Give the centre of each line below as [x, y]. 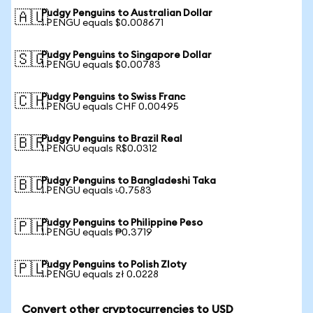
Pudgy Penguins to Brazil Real [112, 139]
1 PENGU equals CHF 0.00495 [110, 107]
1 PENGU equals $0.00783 [101, 65]
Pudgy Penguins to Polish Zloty [114, 265]
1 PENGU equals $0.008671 [102, 23]
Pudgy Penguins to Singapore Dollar [126, 55]
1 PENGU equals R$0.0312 [99, 149]
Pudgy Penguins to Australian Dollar [127, 13]
